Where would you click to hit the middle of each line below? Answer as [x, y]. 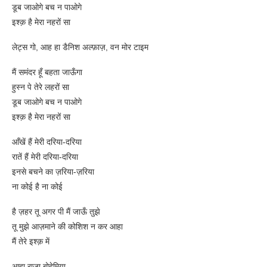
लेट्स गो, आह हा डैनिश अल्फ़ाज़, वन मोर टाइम [80, 47]
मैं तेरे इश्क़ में [31, 242]
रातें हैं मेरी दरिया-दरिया [45, 157]
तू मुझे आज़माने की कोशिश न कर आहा [67, 227]
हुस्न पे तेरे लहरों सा [41, 87]
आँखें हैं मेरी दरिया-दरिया [47, 142]
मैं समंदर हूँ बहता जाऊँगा [47, 72]
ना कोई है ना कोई [37, 187]
